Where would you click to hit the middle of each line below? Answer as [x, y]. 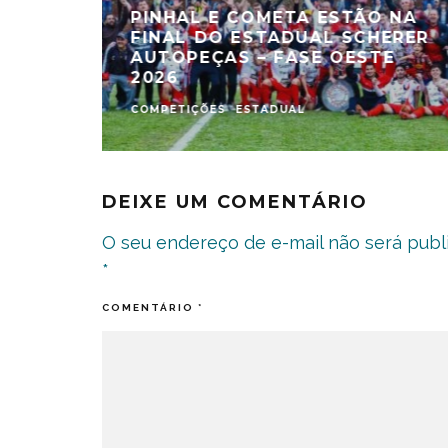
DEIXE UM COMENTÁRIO [235, 201]
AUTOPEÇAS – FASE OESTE [262, 57]
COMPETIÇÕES [178, 109]
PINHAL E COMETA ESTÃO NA [273, 17]
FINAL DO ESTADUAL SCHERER [280, 37]
